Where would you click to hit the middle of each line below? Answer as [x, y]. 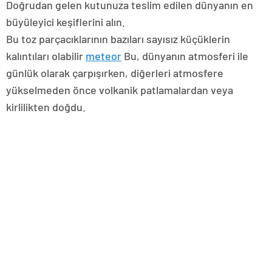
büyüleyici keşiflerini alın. [66, 22]
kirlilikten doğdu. [46, 107]
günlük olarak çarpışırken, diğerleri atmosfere [115, 73]
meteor [104, 56]
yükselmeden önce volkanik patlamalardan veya [120, 90]
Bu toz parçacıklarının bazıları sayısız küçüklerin [118, 39]
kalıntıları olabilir [46, 56]
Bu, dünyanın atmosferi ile [185, 56]
